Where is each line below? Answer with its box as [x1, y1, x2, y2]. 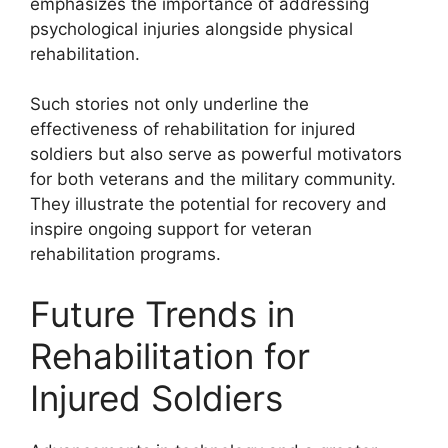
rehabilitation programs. [30, 244, 221, 264]
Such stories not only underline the [30, 94, 309, 114]
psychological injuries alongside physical [30, 18, 353, 39]
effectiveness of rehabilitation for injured [30, 119, 356, 139]
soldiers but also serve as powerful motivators [30, 144, 402, 164]
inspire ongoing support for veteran [30, 219, 312, 239]
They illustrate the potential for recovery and [30, 194, 387, 214]
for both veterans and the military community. [30, 169, 396, 189]
